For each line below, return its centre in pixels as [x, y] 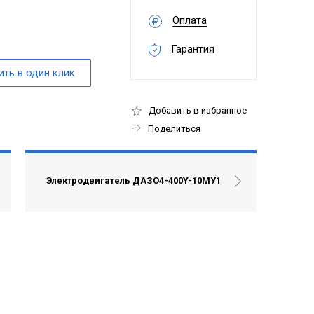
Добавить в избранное [198, 110]
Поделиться [174, 129]
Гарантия [193, 49]
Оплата [190, 21]
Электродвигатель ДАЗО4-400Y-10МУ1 [133, 181]
